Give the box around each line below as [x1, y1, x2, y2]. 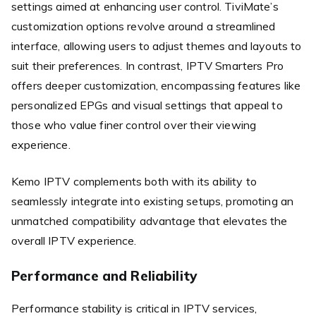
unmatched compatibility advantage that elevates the [11, 213, 288, 228]
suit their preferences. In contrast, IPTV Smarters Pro [11, 58, 284, 73]
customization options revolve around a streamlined [11, 18, 276, 33]
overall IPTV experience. [11, 233, 137, 248]
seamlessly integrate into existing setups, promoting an [11, 193, 294, 208]
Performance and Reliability [11, 267, 197, 284]
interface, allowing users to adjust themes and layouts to [11, 38, 302, 53]
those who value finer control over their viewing [11, 117, 257, 132]
